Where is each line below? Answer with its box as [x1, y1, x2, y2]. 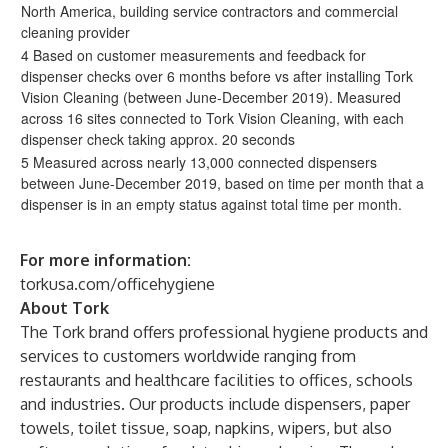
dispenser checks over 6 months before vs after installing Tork [21, 66, 413, 86]
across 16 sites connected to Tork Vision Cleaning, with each [21, 108, 404, 128]
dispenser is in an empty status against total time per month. [21, 194, 402, 214]
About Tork [20, 298, 109, 318]
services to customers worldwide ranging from [20, 346, 356, 366]
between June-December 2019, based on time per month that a [21, 173, 424, 193]
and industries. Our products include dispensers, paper [20, 394, 410, 414]
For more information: [20, 250, 191, 270]
